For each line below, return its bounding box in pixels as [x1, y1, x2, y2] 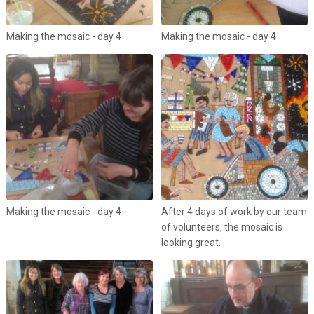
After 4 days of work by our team [161, 205, 307, 217]
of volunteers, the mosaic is [161, 221, 282, 233]
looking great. [161, 236, 221, 248]
